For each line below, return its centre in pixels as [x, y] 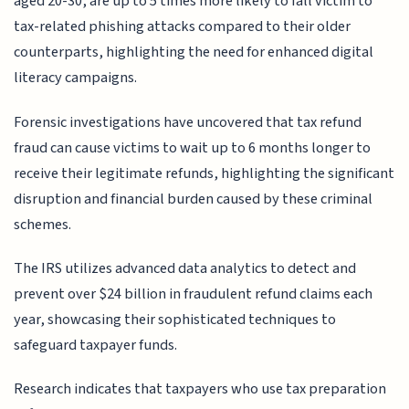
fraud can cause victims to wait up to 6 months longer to [193, 147]
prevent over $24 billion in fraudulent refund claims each [194, 294]
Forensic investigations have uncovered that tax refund [188, 122]
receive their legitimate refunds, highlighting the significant [204, 173]
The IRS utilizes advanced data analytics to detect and [185, 268]
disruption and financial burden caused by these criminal [194, 199]
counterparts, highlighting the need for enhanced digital [194, 52]
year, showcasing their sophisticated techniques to [175, 320]
